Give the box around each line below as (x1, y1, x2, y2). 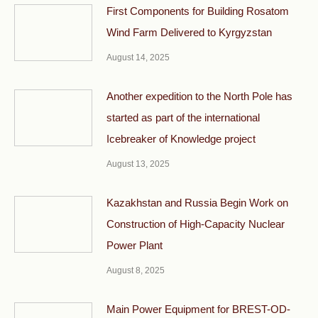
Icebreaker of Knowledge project (106, 133, 256, 146)
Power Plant (106, 239, 163, 252)
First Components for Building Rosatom (106, 5, 289, 18)
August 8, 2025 (106, 265, 165, 276)
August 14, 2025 (106, 53, 170, 63)
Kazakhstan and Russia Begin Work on (106, 197, 288, 209)
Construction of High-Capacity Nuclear (106, 218, 285, 231)
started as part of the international (106, 111, 260, 124)
